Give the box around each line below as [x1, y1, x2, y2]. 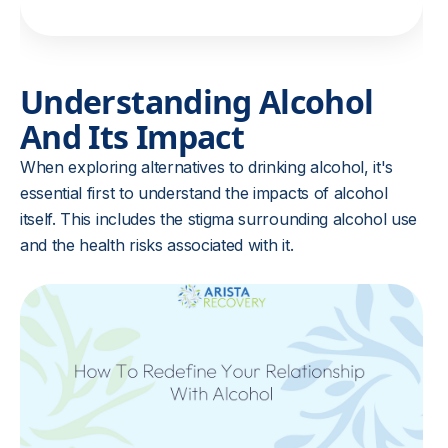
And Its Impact [20, 115, 245, 158]
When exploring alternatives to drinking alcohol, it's [20, 157, 394, 177]
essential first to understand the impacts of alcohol [20, 183, 388, 203]
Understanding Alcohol [20, 80, 374, 123]
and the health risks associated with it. [20, 235, 294, 255]
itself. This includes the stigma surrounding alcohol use [20, 209, 418, 229]
